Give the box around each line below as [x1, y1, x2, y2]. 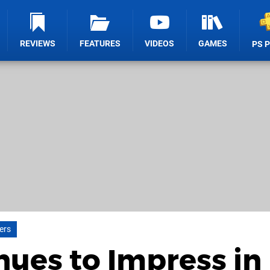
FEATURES [80, 39, 121, 49]
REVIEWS [19, 39, 55, 49]
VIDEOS [145, 39, 175, 49]
